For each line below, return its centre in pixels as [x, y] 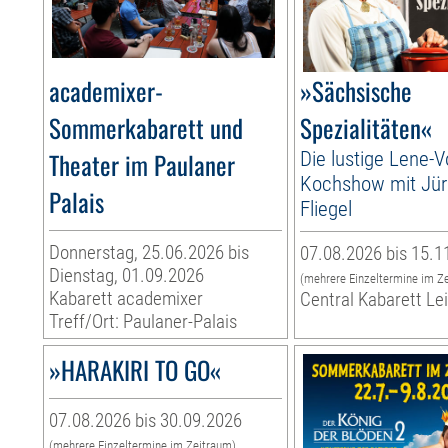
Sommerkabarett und [146, 128]
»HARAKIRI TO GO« [135, 370]
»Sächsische [356, 91]
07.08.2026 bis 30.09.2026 [146, 421]
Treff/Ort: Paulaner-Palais [143, 322]
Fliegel [326, 209]
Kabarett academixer [126, 299]
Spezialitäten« [366, 128]
